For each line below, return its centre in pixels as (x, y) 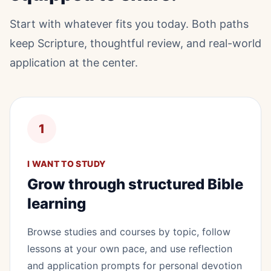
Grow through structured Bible (135, 184)
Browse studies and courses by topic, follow (129, 232)
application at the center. (74, 63)
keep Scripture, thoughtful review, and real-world (135, 44)
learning (57, 204)
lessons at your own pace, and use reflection (130, 249)
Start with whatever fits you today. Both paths (129, 24)
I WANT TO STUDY (67, 164)
